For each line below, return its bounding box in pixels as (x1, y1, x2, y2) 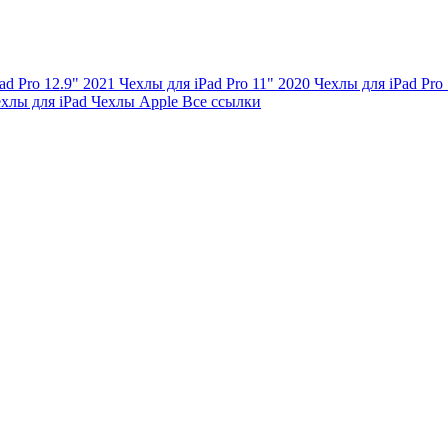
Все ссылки (182, 92, 261, 110)
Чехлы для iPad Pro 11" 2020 (119, 74, 314, 92)
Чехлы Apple (91, 92, 182, 110)
